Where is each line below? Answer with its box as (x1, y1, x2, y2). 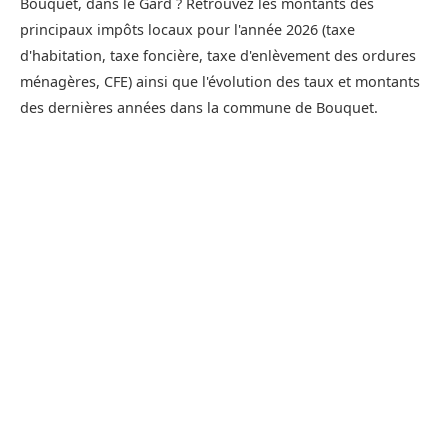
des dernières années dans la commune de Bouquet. (20, 98, 378, 118)
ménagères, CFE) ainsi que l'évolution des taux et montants (20, 72, 420, 92)
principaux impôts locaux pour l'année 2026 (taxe (20, 20, 355, 40)
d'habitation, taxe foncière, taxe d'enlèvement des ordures (20, 46, 416, 66)
